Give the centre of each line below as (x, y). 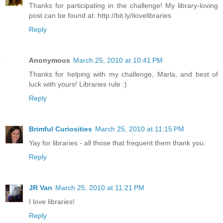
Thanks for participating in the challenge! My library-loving (123, 5)
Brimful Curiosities (60, 129)
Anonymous (50, 60)
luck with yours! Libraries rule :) (78, 84)
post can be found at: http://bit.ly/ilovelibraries (100, 15)
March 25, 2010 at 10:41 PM (118, 60)
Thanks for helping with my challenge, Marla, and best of (123, 74)
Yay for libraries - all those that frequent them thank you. (117, 143)
